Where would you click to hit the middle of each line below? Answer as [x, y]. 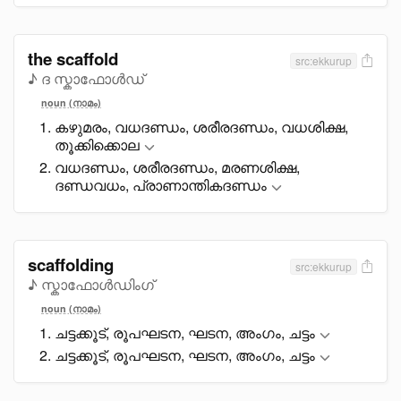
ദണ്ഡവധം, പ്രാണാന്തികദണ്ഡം [161, 185]
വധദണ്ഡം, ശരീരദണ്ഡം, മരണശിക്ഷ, [177, 167]
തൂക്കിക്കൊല [97, 145]
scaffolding [71, 264]
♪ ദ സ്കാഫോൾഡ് [86, 78]
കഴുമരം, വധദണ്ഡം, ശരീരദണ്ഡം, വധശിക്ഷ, [201, 127]
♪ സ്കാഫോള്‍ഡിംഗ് [91, 284]
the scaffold [73, 59]
